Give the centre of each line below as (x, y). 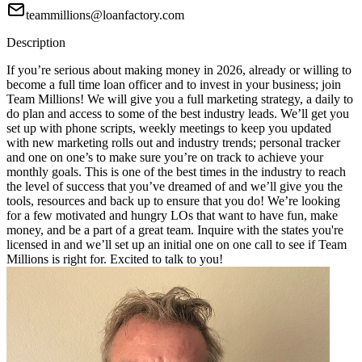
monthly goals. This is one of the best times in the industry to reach (176, 172)
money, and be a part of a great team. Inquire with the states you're (175, 230)
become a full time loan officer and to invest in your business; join (174, 85)
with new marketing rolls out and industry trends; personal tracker (173, 143)
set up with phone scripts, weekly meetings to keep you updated (169, 128)
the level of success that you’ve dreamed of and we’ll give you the (175, 187)
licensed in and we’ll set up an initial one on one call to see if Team (177, 245)
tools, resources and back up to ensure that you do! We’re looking (173, 201)
